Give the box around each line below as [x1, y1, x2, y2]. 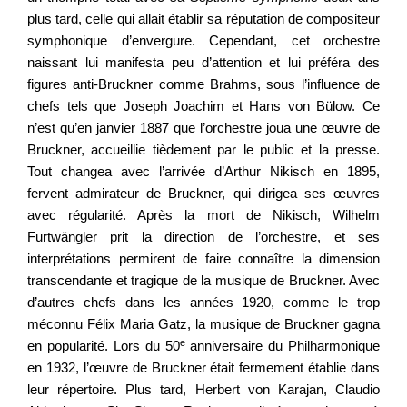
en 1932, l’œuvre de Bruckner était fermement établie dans [27, 360, 380, 376]
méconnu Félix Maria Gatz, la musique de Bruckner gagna [27, 316, 380, 333]
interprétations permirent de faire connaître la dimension [27, 251, 380, 267]
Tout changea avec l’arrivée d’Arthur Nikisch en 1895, [27, 164, 380, 180]
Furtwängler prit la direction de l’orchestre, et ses [27, 229, 380, 245]
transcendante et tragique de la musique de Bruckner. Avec [27, 273, 380, 289]
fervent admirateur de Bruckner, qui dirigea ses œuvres [27, 185, 380, 202]
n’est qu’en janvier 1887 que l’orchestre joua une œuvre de [27, 120, 380, 136]
